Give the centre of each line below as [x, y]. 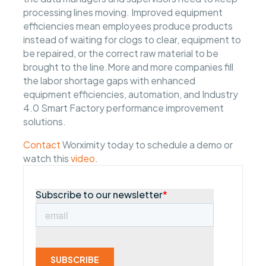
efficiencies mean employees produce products [128, 26]
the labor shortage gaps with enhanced [110, 81]
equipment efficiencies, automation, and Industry [131, 94]
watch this [47, 158]
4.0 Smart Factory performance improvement [124, 108]
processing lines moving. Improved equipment [123, 12]
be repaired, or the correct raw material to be [121, 53]
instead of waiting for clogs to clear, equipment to [132, 40]
